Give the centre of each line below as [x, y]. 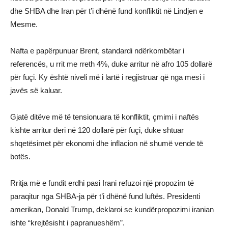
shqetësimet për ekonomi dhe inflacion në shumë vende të [107, 143]
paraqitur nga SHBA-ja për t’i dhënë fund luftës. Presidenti [105, 196]
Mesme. [24, 24]
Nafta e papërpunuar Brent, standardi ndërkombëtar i [97, 51]
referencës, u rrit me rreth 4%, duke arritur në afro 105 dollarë [111, 64]
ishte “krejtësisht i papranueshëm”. [67, 223]
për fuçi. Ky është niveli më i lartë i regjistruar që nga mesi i [107, 77]
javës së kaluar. [36, 90]
